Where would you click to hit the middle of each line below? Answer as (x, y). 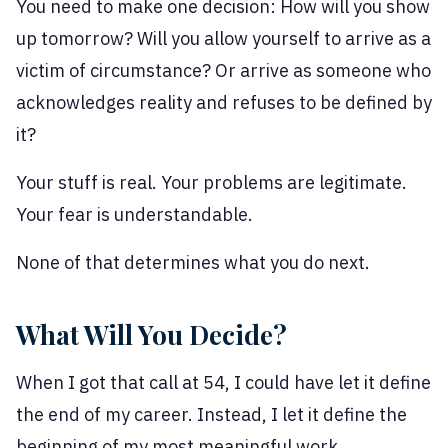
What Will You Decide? (151, 335)
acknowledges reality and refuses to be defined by (224, 103)
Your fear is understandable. (134, 215)
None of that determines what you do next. (193, 263)
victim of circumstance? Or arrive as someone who (223, 71)
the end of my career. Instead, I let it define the (211, 415)
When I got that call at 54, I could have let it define (223, 383)
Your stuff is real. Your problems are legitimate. (211, 183)
